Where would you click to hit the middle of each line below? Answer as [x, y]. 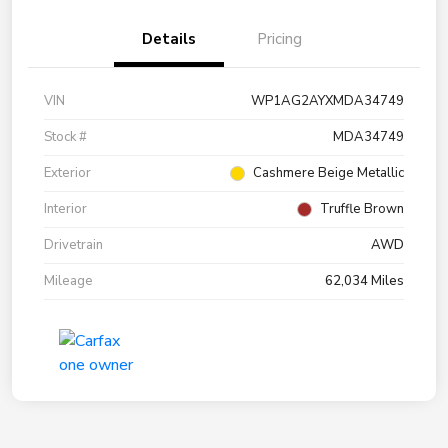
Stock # [65, 137]
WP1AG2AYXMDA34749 [327, 101]
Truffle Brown [362, 209]
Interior [65, 209]
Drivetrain [73, 245]
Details [169, 39]
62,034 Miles [364, 281]
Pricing [279, 39]
